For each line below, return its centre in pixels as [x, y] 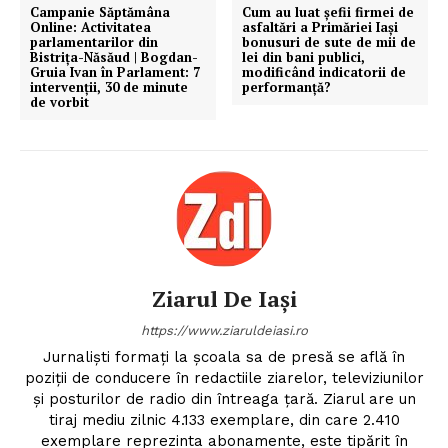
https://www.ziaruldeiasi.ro [224, 331]
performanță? [287, 87]
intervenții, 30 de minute [109, 87]
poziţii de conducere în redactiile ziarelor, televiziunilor [224, 378]
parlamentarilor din [94, 42]
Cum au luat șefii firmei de [328, 12]
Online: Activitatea [90, 27]
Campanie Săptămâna [100, 12]
